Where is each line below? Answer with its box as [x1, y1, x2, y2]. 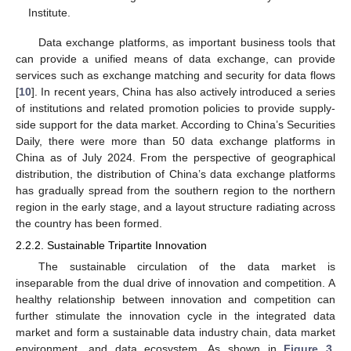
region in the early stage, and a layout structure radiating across [16, 201, 335, 214]
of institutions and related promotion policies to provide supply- [16, 102, 335, 115]
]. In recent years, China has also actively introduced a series [31, 85, 335, 99]
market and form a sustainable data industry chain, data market [16, 326, 335, 339]
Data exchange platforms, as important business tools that [38, 36, 335, 49]
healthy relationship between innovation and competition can [16, 293, 335, 306]
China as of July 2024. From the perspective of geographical [16, 151, 335, 165]
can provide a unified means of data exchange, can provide [16, 52, 335, 66]
